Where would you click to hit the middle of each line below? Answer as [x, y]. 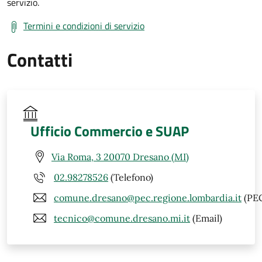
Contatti [40, 60]
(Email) [206, 218]
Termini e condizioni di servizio [84, 26]
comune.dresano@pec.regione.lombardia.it [148, 197]
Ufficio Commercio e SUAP [110, 131]
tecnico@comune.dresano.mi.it [122, 218]
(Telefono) [131, 177]
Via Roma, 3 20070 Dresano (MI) [120, 156]
